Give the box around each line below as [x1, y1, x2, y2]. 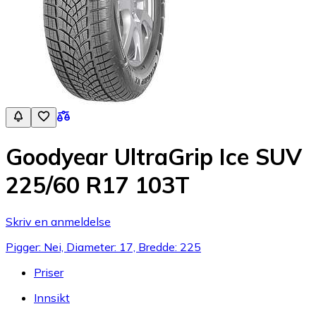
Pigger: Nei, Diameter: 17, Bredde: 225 [6, 239, 201, 254]
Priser [34, 265, 63, 279]
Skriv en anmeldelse [6, 214, 111, 229]
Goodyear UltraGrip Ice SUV [6, 142, 302, 171]
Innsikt [34, 290, 70, 305]
